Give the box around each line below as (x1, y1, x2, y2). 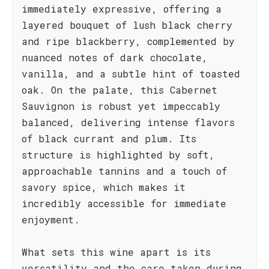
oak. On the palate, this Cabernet (22, 83, 217, 96)
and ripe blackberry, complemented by (22, 35, 235, 47)
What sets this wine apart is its (22, 246, 211, 258)
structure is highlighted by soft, (22, 148, 215, 161)
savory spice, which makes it (22, 181, 186, 193)
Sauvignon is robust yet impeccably (22, 100, 220, 112)
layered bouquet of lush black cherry (22, 19, 232, 31)
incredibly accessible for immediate (22, 197, 226, 210)
